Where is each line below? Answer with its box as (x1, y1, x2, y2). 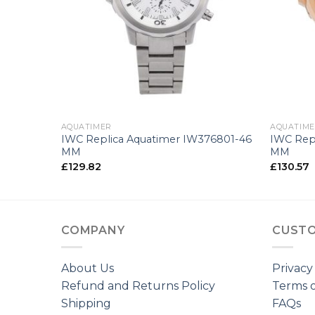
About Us (61, 262, 114, 276)
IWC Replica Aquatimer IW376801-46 (60, 133, 252, 146)
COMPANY (61, 223, 125, 237)
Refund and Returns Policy (61, 279, 215, 293)
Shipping (61, 297, 111, 311)
